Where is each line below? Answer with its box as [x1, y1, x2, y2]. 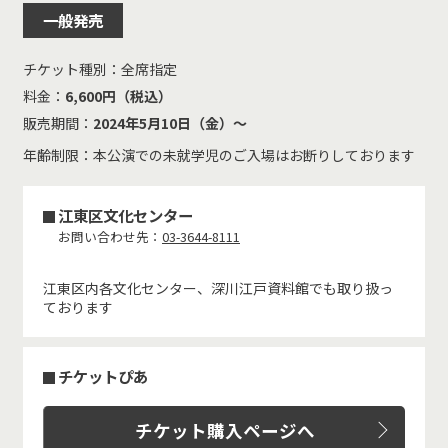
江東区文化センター [58, 203, 193, 226]
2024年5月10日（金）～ [93, 112, 247, 133]
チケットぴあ [58, 364, 148, 387]
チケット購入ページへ [134, 417, 315, 443]
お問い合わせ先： [58, 226, 162, 246]
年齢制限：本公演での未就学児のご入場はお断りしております [23, 144, 415, 165]
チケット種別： [23, 58, 121, 79]
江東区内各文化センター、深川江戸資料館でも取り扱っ [43, 277, 393, 298]
